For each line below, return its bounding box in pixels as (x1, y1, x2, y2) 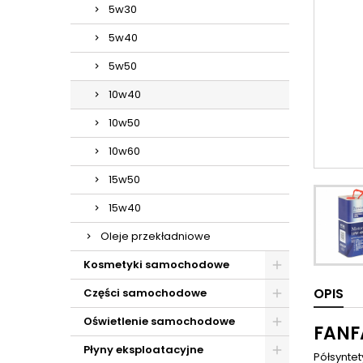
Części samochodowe (83, 285, 207, 301)
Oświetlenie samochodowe (83, 314, 235, 329)
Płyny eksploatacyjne (83, 342, 203, 357)
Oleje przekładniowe (100, 228, 211, 244)
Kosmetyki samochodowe (83, 257, 229, 272)
